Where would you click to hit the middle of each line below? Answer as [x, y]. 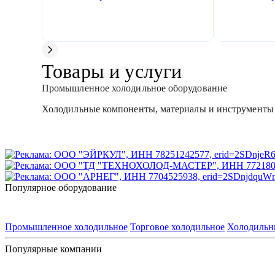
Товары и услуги [112, 71]
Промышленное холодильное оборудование [134, 88]
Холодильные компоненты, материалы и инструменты [158, 109]
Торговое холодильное [177, 227]
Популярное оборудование [61, 188]
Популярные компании [53, 249]
